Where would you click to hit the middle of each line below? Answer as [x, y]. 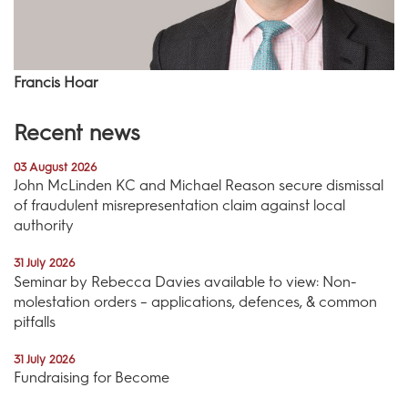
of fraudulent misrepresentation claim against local [179, 206]
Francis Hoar [56, 83]
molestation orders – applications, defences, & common [195, 301]
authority [44, 226]
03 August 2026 [56, 168]
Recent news [77, 133]
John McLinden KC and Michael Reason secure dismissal [199, 186]
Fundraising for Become [92, 377]
